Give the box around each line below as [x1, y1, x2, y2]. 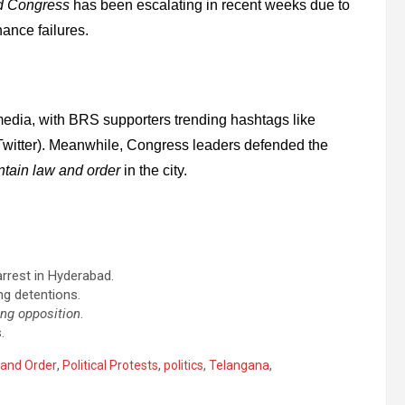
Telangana [209, 358, 269, 373]
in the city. [120, 163, 187, 179]
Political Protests [62, 358, 158, 373]
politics [164, 358, 203, 373]
